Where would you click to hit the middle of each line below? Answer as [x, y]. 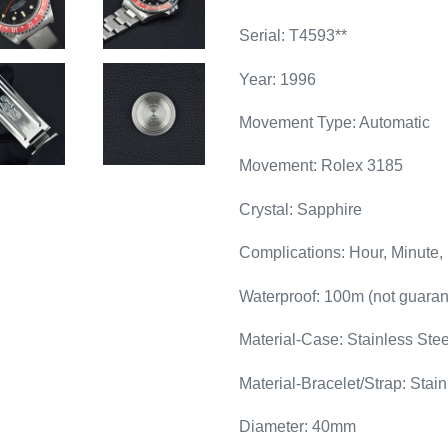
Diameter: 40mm [297, 426]
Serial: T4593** [293, 36]
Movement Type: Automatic [334, 122]
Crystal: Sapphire [300, 209]
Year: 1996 [277, 79]
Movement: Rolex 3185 [321, 166]
